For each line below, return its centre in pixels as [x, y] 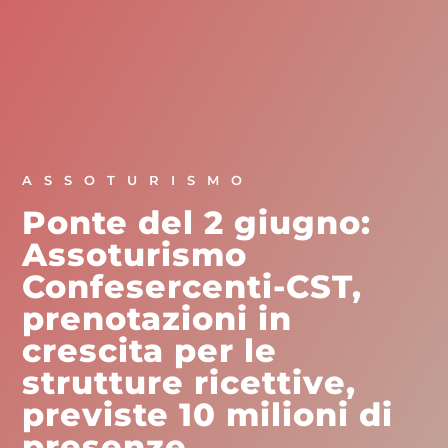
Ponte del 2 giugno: [197, 222]
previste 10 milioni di [208, 414]
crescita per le [150, 350]
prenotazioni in [157, 318]
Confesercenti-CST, [192, 286]
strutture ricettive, [189, 382]
